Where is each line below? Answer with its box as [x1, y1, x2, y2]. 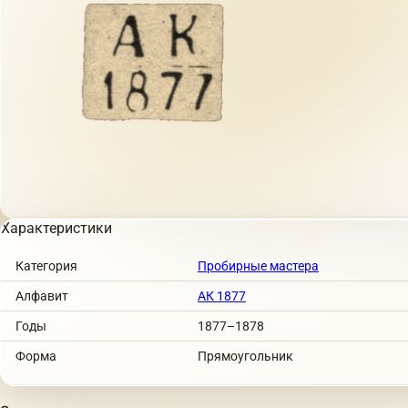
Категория [15, 258, 77, 273]
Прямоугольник [198, 348, 293, 363]
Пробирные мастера [198, 258, 319, 273]
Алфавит [15, 288, 68, 303]
